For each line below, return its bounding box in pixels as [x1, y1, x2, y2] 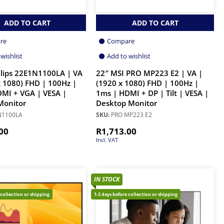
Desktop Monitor [96, 98, 157, 109]
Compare [107, 36, 134, 46]
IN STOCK [94, 175, 119, 184]
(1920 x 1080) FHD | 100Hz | [96, 78, 198, 89]
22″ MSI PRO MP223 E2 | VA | [96, 68, 202, 79]
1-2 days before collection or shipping [94, 191, 177, 198]
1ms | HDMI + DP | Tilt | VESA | [96, 88, 208, 99]
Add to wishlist [107, 51, 150, 61]
